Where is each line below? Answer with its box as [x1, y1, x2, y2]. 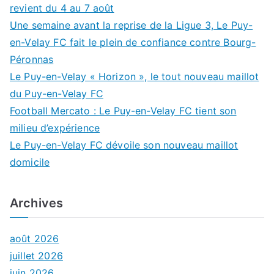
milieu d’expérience [10, 121, 100, 134]
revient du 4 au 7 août [10, 1, 114, 14]
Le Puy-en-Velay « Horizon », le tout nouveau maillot [10, 70, 259, 83]
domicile [10, 155, 50, 168]
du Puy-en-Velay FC [10, 87, 103, 100]
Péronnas [10, 53, 54, 65]
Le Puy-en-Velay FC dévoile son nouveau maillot [10, 138, 239, 151]
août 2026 [10, 232, 59, 245]
